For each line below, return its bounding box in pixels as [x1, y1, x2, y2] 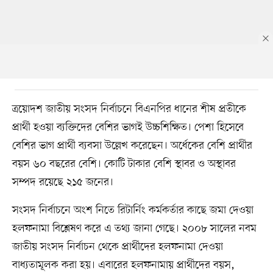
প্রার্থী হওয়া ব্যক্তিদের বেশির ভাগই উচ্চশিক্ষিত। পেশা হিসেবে [12, 119, 244, 135]
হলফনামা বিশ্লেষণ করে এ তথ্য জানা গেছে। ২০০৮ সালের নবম [12, 221, 257, 236]
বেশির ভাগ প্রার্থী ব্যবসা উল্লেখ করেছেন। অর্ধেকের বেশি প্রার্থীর [12, 138, 252, 153]
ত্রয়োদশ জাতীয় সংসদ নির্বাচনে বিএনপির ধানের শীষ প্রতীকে [12, 101, 246, 116]
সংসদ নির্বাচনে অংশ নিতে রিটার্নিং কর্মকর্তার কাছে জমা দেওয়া [12, 202, 253, 218]
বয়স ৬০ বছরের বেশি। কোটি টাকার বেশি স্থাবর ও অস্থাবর [12, 156, 236, 171]
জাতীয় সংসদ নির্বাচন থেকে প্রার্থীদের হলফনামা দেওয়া [12, 239, 223, 254]
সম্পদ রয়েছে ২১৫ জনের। [12, 174, 113, 190]
